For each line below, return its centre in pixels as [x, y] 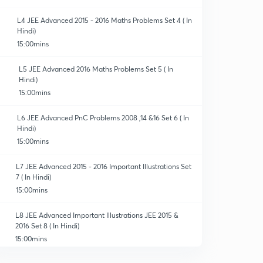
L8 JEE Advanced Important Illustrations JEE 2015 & [97, 215]
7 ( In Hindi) [34, 177]
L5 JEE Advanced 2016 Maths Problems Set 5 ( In [96, 69]
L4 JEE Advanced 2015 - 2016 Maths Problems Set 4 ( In [105, 20]
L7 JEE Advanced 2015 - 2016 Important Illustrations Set [104, 166]
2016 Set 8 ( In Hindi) [47, 226]
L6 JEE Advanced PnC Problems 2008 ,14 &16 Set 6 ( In [103, 118]
